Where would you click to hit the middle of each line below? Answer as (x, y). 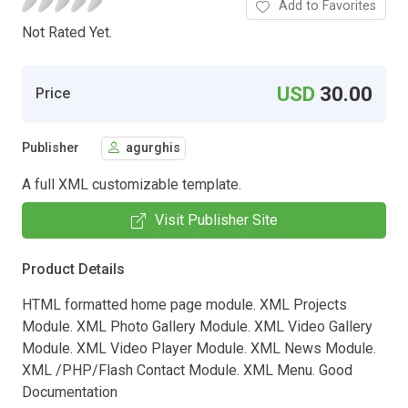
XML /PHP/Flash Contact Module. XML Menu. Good (187, 370)
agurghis (153, 148)
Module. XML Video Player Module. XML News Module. (199, 348)
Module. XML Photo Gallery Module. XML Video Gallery (197, 326)
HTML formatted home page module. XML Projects (184, 304)
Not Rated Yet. (67, 32)
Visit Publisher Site (216, 219)
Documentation (70, 392)
